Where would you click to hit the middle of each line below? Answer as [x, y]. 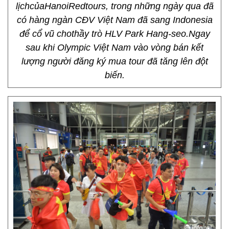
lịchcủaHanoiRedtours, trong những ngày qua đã [114, 6]
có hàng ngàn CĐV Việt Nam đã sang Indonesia [114, 20]
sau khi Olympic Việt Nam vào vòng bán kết [114, 48]
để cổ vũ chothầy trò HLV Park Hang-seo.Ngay [114, 34]
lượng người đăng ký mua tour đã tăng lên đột [114, 61]
